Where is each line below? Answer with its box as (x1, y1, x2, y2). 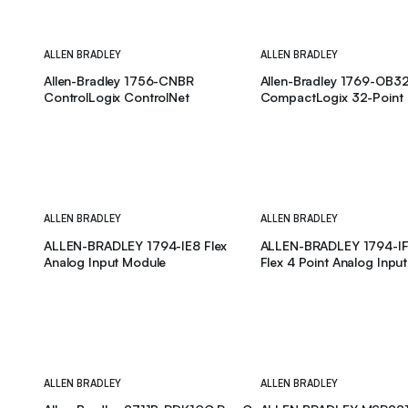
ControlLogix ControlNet (44, 89, 189, 106)
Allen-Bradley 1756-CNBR (44, 73, 194, 89)
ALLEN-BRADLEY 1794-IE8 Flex (44, 237, 228, 253)
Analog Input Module (44, 253, 167, 270)
